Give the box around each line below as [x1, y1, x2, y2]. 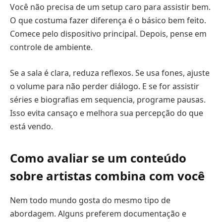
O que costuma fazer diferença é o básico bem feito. [10, 15, 206, 26]
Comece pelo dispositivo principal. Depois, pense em [10, 28, 207, 40]
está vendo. [10, 121, 53, 132]
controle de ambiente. [10, 42, 93, 53]
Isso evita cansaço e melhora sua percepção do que [10, 108, 203, 119]
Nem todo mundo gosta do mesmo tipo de [10, 195, 170, 206]
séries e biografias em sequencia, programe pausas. [10, 94, 206, 106]
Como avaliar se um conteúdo [10, 150, 186, 166]
